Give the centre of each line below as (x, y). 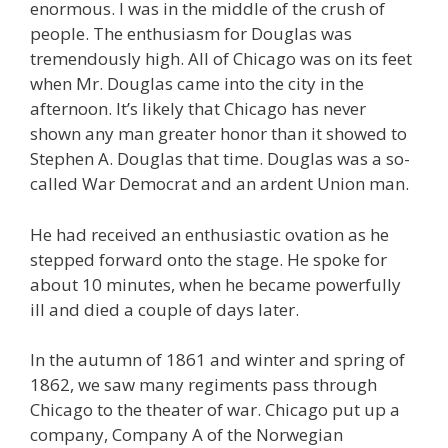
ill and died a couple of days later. (164, 309)
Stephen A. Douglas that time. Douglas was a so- (220, 159)
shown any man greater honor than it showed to (218, 134)
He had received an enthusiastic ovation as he (209, 234)
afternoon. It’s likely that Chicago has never (198, 109)
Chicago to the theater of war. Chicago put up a (215, 410)
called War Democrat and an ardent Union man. (219, 184)
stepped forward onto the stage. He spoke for (208, 259)
